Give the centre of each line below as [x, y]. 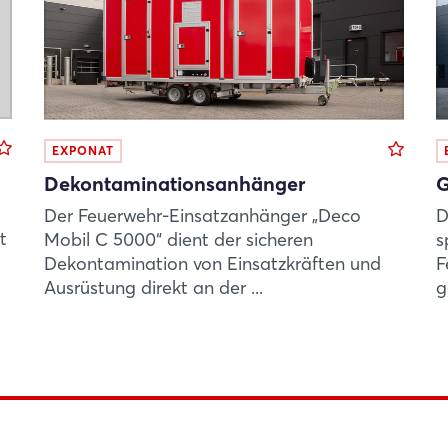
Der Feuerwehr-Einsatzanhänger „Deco [202, 215]
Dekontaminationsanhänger [174, 183]
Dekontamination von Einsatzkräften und [212, 263]
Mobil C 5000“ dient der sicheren [178, 239]
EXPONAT [83, 150]
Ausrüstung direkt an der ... [153, 287]
